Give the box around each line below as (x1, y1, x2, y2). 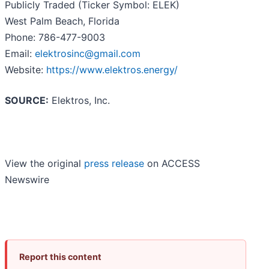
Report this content (19, 252, 101, 262)
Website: (5, 64, 46, 76)
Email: (5, 47, 35, 60)
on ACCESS (144, 157, 200, 170)
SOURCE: (5, 94, 49, 107)
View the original (5, 157, 84, 170)
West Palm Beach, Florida (5, 15, 119, 28)
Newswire (5, 174, 49, 186)
